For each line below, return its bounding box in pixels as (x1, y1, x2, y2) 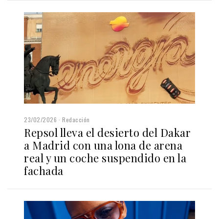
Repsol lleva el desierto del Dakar (24, 125, 191, 140)
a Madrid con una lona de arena (24, 138, 182, 153)
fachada (24, 163, 64, 178)
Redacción (62, 115, 90, 124)
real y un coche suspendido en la (24, 151, 186, 166)
